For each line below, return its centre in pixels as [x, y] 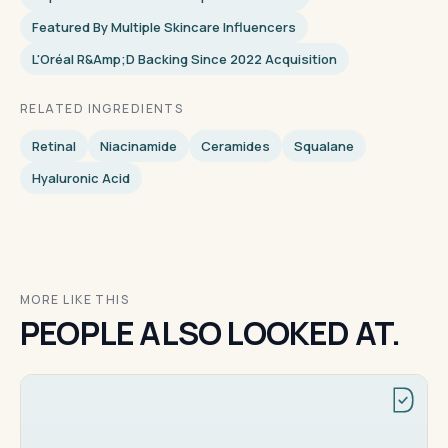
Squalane [324, 145]
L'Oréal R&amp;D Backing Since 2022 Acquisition [184, 58]
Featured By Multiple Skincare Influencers [164, 26]
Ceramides [235, 145]
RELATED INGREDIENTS [102, 108]
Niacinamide [138, 145]
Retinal [54, 145]
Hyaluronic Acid [81, 177]
